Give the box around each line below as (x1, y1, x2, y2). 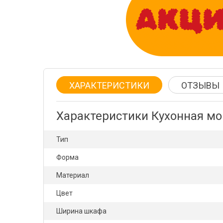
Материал (56, 171, 89, 179)
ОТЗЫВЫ (181, 80, 220, 91)
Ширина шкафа (56, 207, 107, 215)
